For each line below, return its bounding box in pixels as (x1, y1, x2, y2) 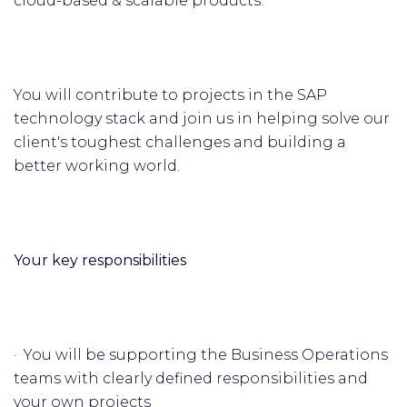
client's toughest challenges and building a (14, 134, 346, 151)
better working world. (14, 157, 180, 174)
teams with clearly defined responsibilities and (14, 370, 368, 387)
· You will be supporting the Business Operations (14, 346, 388, 363)
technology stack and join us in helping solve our (14, 110, 390, 127)
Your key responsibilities (14, 252, 186, 269)
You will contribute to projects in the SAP (14, 86, 327, 104)
